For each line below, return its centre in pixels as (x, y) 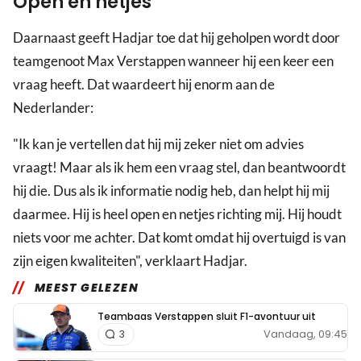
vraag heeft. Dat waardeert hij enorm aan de (144, 85)
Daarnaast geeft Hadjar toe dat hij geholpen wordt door (176, 38)
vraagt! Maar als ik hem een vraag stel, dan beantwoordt (179, 168)
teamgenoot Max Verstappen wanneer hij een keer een (173, 61)
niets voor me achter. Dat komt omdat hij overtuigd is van (179, 238)
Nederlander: (53, 108)
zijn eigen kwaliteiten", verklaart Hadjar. (130, 261)
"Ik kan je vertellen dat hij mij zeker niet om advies (158, 144)
